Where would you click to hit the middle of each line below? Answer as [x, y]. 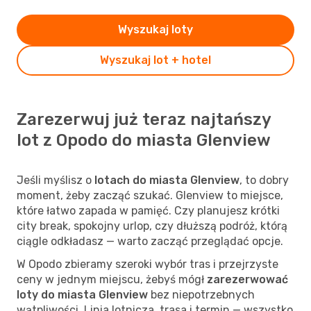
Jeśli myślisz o [56, 180]
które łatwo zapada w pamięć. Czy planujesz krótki [148, 210]
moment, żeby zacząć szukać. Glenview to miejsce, [150, 195]
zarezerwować [247, 279]
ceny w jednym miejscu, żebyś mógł [112, 279]
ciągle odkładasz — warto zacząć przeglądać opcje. [150, 241]
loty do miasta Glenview [82, 294]
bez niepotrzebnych [201, 294]
